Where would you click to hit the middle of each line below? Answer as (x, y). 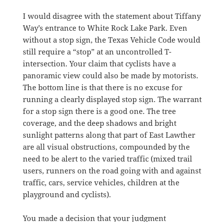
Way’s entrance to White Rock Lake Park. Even (105, 28)
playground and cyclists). (67, 194)
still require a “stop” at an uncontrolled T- (97, 51)
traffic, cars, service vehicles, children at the (101, 182)
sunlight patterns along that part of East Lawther (109, 135)
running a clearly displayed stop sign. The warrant (112, 99)
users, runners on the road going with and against (112, 170)
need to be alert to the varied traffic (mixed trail (108, 158)
